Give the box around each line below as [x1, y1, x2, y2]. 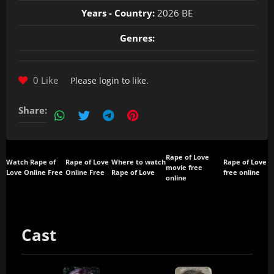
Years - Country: [81, 6, 155, 19]
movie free [166, 163, 203, 172]
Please [70, 74, 99, 86]
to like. [119, 74, 149, 86]
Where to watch [111, 158, 166, 167]
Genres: [119, 31, 155, 44]
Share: [18, 103, 47, 116]
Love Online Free [6, 168, 63, 177]
